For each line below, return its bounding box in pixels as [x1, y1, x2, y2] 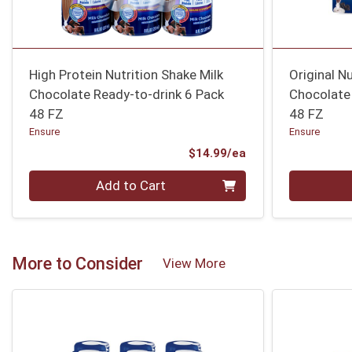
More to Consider [12, 253, 143, 273]
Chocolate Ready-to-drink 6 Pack [29, 86, 225, 103]
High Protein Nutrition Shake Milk [29, 67, 224, 83]
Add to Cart [96, 177, 167, 193]
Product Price [245, 145, 325, 159]
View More [163, 255, 225, 272]
